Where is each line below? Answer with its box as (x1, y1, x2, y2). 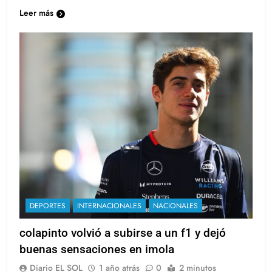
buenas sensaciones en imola (19, 253, 174, 268)
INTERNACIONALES (77, 211, 141, 223)
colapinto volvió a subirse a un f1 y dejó (19, 237, 226, 251)
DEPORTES (30, 211, 66, 223)
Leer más (19, 18, 53, 30)
